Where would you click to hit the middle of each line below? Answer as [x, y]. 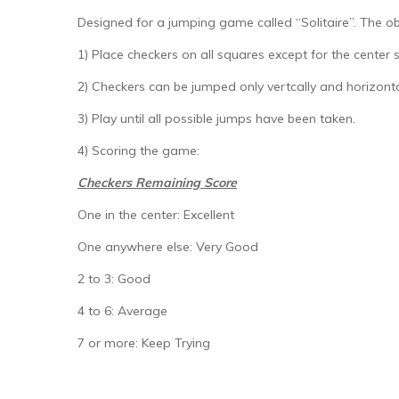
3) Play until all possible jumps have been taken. [216, 118]
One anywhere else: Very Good [168, 246]
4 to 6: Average [122, 310]
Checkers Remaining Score [157, 182]
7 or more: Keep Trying [144, 342]
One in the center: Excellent [156, 214]
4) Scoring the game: [138, 150]
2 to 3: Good [114, 278]
